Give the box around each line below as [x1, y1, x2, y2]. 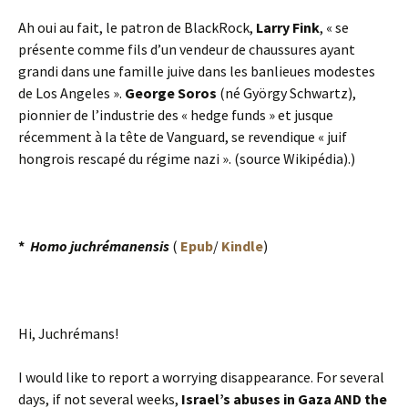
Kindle [221, 236, 263, 255]
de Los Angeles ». [18, 83, 125, 102]
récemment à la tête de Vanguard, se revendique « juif [18, 127, 347, 146]
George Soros [125, 83, 217, 102]
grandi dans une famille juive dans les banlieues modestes [18, 61, 375, 80]
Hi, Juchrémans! [18, 323, 118, 342]
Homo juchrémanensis [30, 236, 169, 255]
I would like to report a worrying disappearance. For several [18, 367, 384, 386]
